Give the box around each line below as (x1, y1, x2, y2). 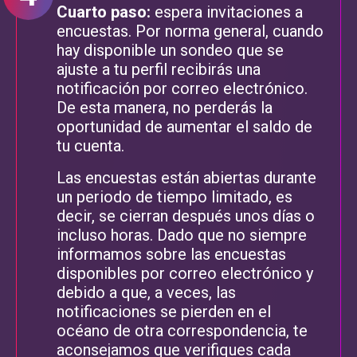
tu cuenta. (57, 135, 124, 155)
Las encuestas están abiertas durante (57, 167, 316, 187)
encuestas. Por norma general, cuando (57, 21, 324, 41)
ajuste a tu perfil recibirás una (57, 59, 261, 79)
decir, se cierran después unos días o (57, 206, 315, 226)
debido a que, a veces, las (57, 282, 236, 302)
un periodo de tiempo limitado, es (57, 186, 292, 206)
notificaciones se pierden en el (57, 301, 271, 321)
